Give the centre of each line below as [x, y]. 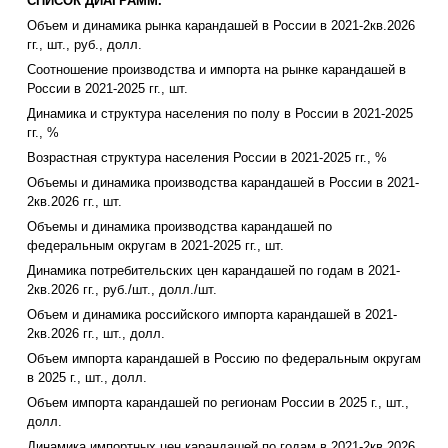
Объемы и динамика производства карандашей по [179, 227]
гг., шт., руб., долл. [84, 45]
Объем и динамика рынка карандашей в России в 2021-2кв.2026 [221, 26]
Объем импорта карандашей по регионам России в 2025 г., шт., [218, 403]
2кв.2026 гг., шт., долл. [96, 334]
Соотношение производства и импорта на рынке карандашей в [216, 70]
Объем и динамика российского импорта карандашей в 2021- [212, 315]
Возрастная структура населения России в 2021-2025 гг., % [207, 158]
